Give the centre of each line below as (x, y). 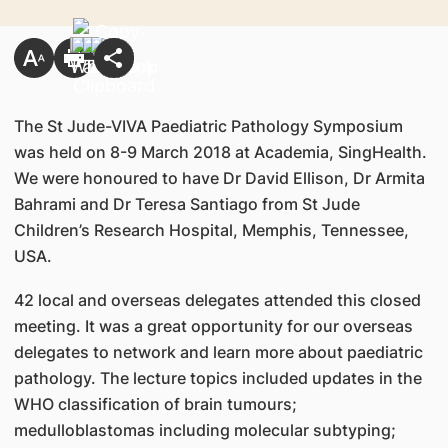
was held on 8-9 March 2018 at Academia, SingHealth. (220, 152)
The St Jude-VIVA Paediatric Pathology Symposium (208, 126)
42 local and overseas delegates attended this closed (217, 300)
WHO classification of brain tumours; (155, 404)
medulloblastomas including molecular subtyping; (204, 430)
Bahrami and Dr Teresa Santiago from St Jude (186, 204)
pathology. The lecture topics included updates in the (217, 378)
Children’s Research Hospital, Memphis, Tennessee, (211, 230)
